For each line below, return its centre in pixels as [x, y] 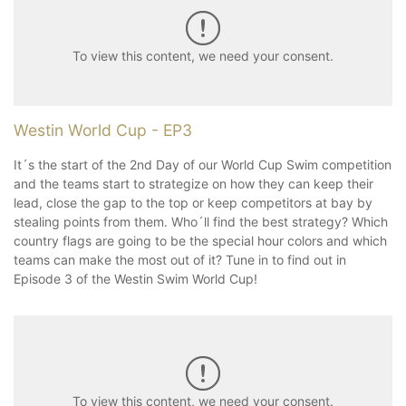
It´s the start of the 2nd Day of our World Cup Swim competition [203, 164]
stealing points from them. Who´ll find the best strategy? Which [201, 221]
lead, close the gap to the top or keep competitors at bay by [193, 202]
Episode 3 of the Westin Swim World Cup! [137, 278]
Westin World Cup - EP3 [103, 130]
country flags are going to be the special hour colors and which [200, 240]
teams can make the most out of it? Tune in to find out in [180, 259]
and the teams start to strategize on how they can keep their [193, 183]
